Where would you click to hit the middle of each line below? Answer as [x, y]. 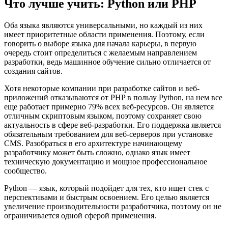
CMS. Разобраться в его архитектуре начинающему [93, 143]
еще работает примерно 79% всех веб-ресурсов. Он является [109, 107]
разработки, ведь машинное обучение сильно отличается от [107, 62]
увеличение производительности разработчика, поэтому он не [113, 206]
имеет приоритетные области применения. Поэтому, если [104, 34]
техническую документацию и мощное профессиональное [106, 162]
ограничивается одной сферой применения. [80, 216]
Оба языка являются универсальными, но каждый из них [103, 25]
